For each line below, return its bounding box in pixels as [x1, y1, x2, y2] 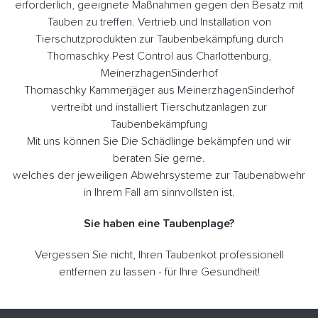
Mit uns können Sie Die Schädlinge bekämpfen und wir [27, 135, 291, 147]
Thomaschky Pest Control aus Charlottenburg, [47, 50, 271, 62]
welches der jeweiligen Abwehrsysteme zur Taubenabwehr [13, 169, 305, 181]
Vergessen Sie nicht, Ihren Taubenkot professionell [34, 248, 284, 261]
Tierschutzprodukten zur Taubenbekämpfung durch [35, 33, 283, 45]
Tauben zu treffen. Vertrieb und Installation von [47, 16, 271, 28]
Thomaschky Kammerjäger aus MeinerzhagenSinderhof [23, 84, 295, 96]
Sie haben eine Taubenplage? [84, 217, 234, 229]
